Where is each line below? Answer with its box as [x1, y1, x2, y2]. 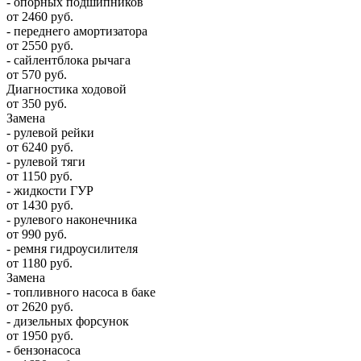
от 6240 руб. [6, 139, 73, 154]
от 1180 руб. [6, 255, 73, 270]
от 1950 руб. [6, 328, 73, 342]
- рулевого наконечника [6, 212, 137, 226]
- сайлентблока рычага [6, 52, 131, 67]
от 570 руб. [6, 67, 67, 81]
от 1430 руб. [6, 197, 73, 212]
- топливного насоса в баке [6, 284, 156, 299]
